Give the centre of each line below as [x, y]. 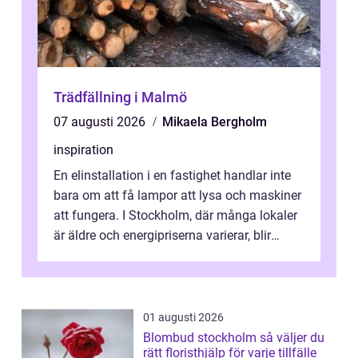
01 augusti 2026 [183, 318]
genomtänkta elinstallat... [125, 256]
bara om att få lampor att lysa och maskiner [177, 196]
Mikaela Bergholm [215, 122]
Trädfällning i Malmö [120, 97]
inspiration [84, 150]
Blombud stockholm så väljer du [201, 338]
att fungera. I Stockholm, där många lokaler [175, 216]
